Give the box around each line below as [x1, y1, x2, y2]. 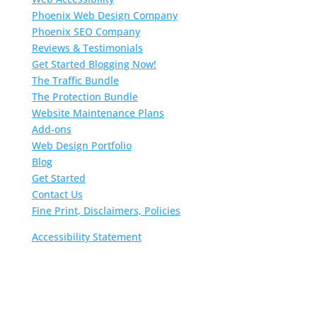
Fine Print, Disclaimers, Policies [31, 203, 180, 217]
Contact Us [31, 187, 83, 201]
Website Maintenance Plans [31, 105, 164, 120]
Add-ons [31, 122, 71, 136]
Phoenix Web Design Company [31, 8, 178, 22]
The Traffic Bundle [31, 73, 119, 87]
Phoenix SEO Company [31, 24, 140, 38]
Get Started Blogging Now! [31, 57, 156, 71]
